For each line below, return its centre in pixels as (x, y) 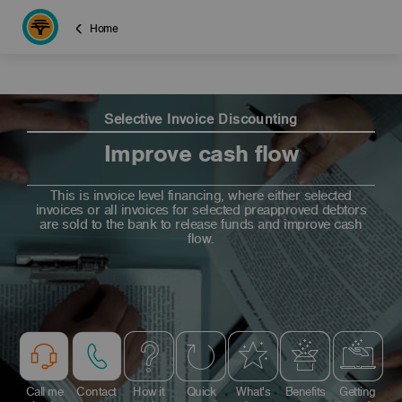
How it (149, 392)
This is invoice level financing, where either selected (201, 196)
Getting (358, 392)
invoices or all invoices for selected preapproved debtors (201, 210)
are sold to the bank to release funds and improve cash (201, 224)
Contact (96, 392)
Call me (44, 392)
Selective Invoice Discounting (201, 119)
